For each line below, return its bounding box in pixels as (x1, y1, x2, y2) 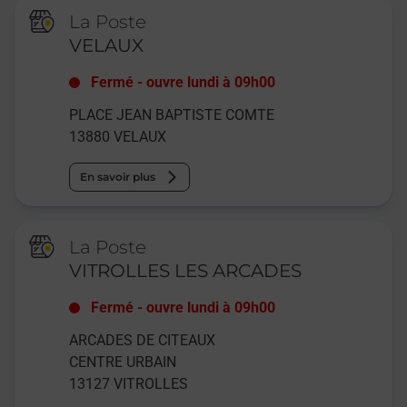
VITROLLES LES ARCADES (69, 260, 303, 283)
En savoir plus (80, 170, 156, 184)
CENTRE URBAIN (69, 353, 177, 372)
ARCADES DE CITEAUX (69, 332, 216, 350)
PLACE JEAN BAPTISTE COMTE (69, 106, 275, 124)
